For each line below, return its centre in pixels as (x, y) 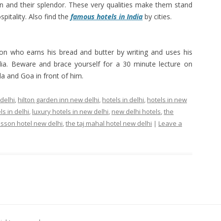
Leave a (170, 123)
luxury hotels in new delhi (70, 111)
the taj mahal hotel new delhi (109, 123)
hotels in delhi (123, 100)
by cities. (157, 17)
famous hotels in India (107, 17)
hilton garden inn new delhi (58, 100)
